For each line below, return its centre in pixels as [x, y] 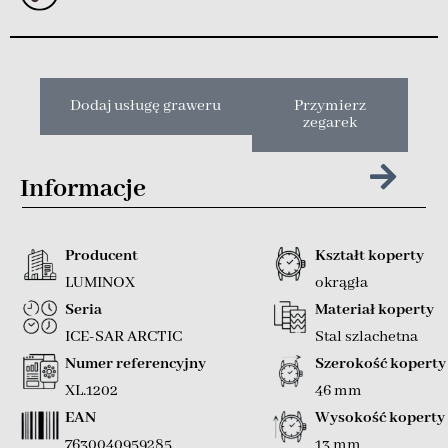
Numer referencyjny [135, 364]
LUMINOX [100, 283]
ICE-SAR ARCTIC [123, 337]
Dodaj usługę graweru [146, 106]
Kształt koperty [369, 256]
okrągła [341, 283]
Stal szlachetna [366, 337]
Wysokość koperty [380, 418]
